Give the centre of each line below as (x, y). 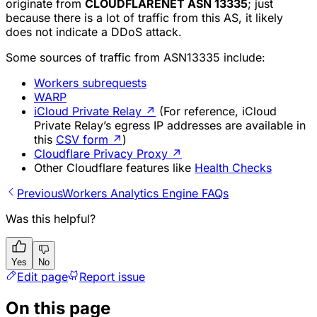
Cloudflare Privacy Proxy (101, 153)
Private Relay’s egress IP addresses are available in (170, 125)
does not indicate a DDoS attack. (94, 31)
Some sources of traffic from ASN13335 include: (136, 57)
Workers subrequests (90, 82)
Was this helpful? (51, 218)
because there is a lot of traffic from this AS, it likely (144, 17)
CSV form (82, 139)
